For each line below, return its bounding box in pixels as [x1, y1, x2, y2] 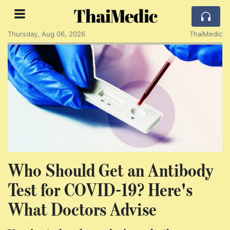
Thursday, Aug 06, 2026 [8, 30, 85, 38]
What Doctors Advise [8, 198, 157, 220]
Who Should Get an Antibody [8, 159, 214, 181]
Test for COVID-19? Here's [8, 179, 193, 201]
